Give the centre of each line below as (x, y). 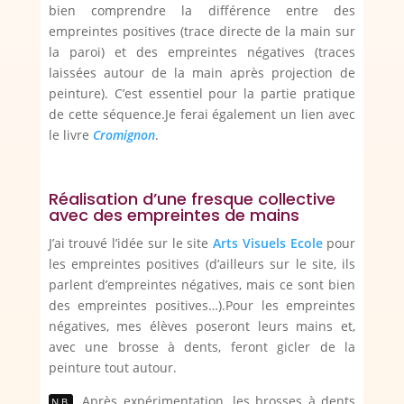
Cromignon (124, 135)
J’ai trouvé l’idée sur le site (131, 243)
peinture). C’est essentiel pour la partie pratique (202, 94)
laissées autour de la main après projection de (202, 73)
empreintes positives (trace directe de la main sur (202, 32)
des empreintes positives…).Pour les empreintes (202, 306)
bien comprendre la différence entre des (202, 11)
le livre (70, 135)
